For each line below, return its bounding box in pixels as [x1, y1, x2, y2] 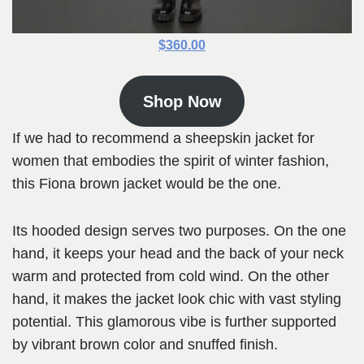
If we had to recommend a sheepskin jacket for [12, 130, 314, 147]
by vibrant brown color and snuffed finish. [12, 336, 278, 353]
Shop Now [142, 92, 222, 110]
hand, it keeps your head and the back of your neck [12, 245, 344, 262]
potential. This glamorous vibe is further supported [12, 314, 336, 331]
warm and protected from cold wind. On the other [12, 268, 329, 285]
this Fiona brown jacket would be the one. [12, 175, 281, 193]
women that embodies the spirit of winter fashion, [12, 153, 329, 170]
